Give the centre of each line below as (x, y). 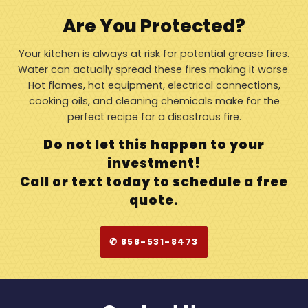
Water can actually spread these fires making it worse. (154, 70)
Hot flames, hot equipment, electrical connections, (154, 86)
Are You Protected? (154, 26)
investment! (154, 163)
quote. (154, 200)
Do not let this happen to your (154, 144)
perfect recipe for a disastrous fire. (154, 117)
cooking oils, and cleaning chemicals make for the (154, 101)
